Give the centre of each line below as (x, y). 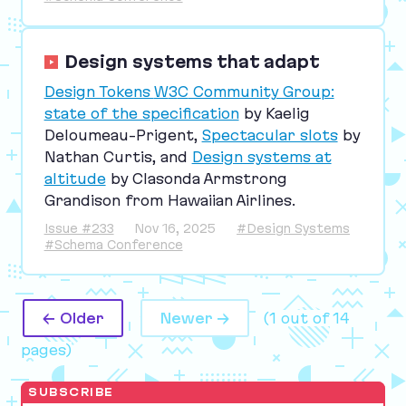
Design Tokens (99, 91)
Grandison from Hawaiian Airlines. (169, 200)
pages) (47, 349)
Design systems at (261, 156)
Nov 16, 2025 (175, 228)
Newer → (194, 318)
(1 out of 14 (306, 318)
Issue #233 (79, 228)
